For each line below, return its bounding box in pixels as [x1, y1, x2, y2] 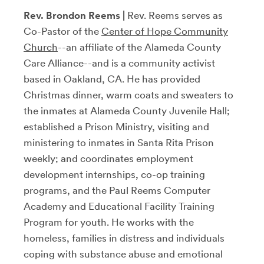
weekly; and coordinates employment [24, 153, 193, 164]
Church [24, 41, 58, 53]
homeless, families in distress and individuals [24, 232, 225, 244]
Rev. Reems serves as [127, 9, 223, 21]
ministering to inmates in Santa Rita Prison [24, 137, 214, 148]
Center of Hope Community [101, 25, 228, 37]
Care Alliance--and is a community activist [24, 57, 215, 69]
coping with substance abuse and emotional [24, 248, 223, 260]
